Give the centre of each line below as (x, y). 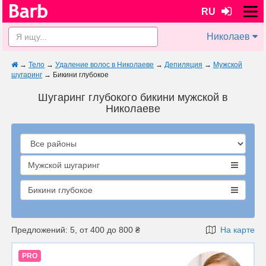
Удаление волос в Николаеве (104, 65)
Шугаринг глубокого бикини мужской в (133, 97)
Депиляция (183, 65)
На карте (235, 230)
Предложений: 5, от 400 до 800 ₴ (76, 230)
